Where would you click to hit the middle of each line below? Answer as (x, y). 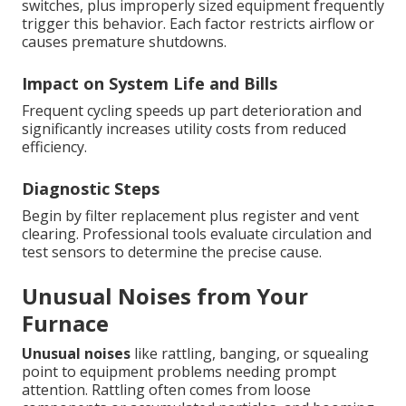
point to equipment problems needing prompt (179, 372)
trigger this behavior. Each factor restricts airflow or (198, 24)
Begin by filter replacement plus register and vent (190, 216)
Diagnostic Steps (91, 189)
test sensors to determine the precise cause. (172, 252)
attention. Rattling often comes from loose (166, 390)
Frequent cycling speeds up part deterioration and (192, 111)
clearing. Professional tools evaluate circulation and (197, 234)
